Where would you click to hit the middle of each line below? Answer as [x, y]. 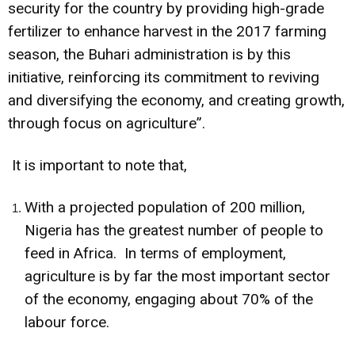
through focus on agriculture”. [107, 123]
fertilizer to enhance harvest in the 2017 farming [167, 31]
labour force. [67, 322]
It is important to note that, [97, 165]
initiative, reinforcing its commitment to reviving [164, 77]
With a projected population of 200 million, [165, 207]
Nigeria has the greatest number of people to [174, 230]
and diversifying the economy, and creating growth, [176, 100]
